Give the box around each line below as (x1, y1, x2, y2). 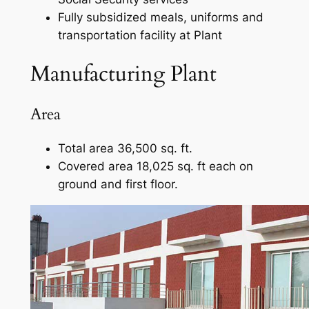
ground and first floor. (57, 177, 178, 192)
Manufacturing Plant (30, 59, 217, 89)
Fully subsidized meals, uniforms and (57, 10, 263, 24)
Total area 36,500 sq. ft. (57, 141, 192, 156)
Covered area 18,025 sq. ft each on (57, 159, 253, 174)
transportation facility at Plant (57, 28, 222, 42)
